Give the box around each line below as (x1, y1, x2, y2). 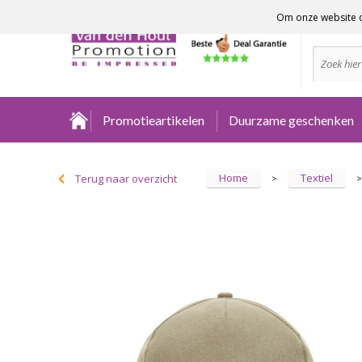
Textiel (301, 170, 333, 185)
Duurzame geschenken (229, 112, 354, 128)
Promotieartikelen (103, 112, 204, 128)
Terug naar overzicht (75, 171, 177, 186)
